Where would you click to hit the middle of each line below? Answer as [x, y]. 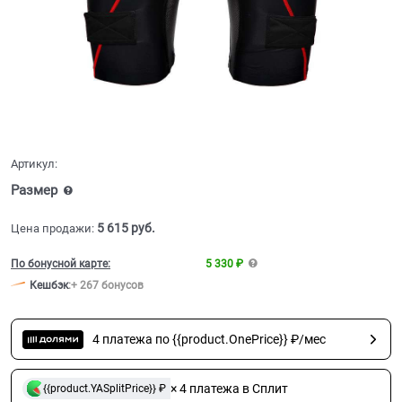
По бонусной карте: [61, 264]
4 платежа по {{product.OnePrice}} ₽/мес [209, 340]
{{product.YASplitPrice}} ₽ [104, 388]
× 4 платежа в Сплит [229, 389]
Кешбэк [49, 286]
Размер [36, 191]
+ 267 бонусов [107, 286]
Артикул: [34, 164]
